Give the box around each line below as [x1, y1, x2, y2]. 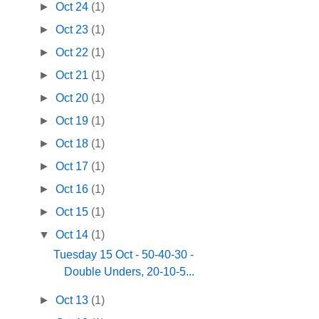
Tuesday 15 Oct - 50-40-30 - [53, 249, 194, 261]
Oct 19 [56, 115, 92, 127]
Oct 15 [56, 206, 92, 219]
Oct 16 [56, 183, 92, 196]
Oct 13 [56, 294, 92, 307]
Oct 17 [56, 160, 92, 173]
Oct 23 [56, 23, 92, 36]
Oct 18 [56, 137, 92, 150]
